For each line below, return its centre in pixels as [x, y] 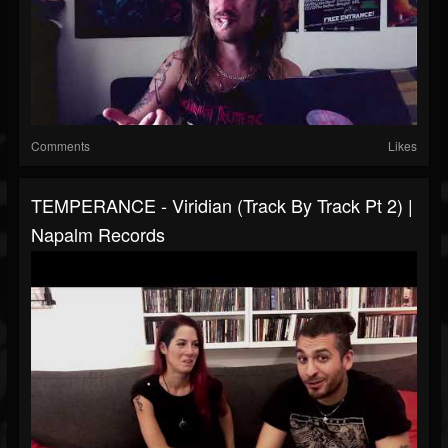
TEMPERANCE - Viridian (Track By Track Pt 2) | [222, 205]
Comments [60, 146]
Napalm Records [98, 234]
